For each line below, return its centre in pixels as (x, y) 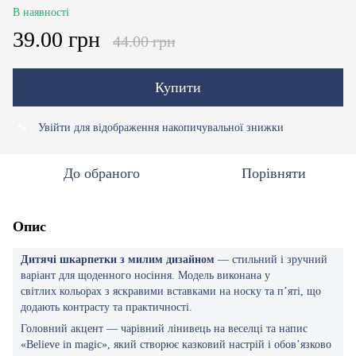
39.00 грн (56, 39)
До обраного (102, 173)
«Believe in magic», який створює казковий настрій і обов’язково (176, 344)
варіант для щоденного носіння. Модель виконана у (145, 275)
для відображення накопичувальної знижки (177, 128)
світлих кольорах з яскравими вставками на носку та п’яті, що (171, 291)
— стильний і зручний (271, 259)
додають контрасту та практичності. (106, 307)
